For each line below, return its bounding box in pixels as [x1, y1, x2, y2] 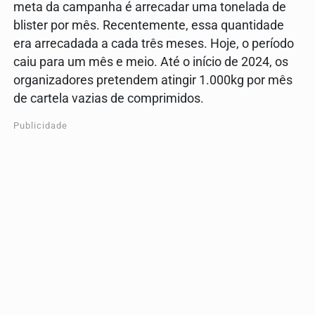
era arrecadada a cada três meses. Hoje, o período [13, 36, 294, 51]
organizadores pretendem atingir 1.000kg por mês [13, 72, 292, 87]
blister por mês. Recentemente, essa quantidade [13, 18, 284, 32]
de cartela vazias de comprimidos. [13, 91, 207, 105]
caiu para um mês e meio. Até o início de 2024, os [13, 54, 288, 69]
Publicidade [13, 120, 67, 131]
